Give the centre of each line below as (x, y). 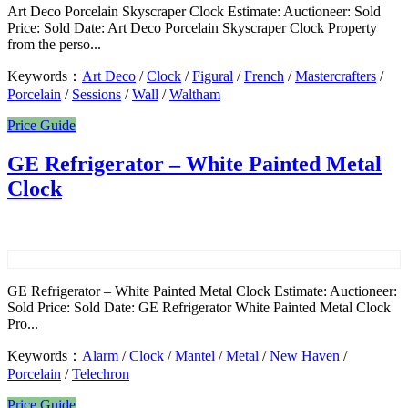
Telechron (101, 373)
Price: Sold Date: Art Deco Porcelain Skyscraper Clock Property (192, 28)
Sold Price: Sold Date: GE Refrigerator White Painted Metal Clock (199, 307)
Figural (213, 76)
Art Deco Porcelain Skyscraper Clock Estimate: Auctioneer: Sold (194, 12)
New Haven (305, 355)
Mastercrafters (336, 76)
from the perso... (54, 45)
